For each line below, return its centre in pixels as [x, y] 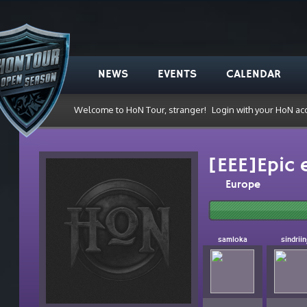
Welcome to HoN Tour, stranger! [141, 110]
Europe [243, 185]
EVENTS [177, 75]
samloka [232, 240]
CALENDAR [253, 75]
